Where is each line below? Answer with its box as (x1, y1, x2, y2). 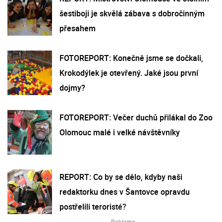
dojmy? (59, 82, 85, 93)
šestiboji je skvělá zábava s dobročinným (59, 7, 205, 19)
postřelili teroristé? (59, 201, 126, 212)
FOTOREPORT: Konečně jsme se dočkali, (59, 52, 203, 63)
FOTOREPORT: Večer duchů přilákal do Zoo (59, 111, 213, 123)
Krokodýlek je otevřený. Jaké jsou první (59, 67, 198, 78)
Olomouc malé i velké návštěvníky (59, 126, 180, 138)
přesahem (59, 22, 96, 34)
